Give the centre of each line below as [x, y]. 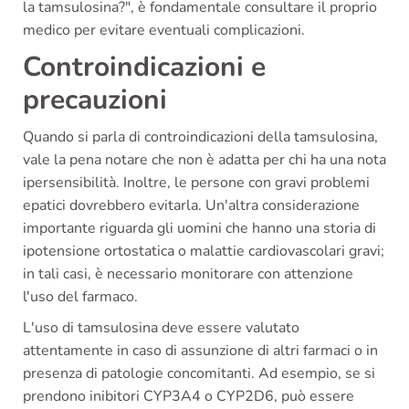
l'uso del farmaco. [80, 296]
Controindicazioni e [144, 67]
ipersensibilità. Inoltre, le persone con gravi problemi [196, 182]
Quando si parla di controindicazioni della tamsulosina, [200, 136]
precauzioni [95, 100]
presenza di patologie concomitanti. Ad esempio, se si [199, 373]
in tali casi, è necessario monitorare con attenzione [188, 273]
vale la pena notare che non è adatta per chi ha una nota [204, 159]
